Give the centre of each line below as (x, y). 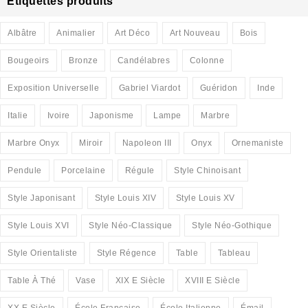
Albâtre (22, 33)
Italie (18, 116)
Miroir (91, 143)
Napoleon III (147, 143)
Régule (140, 171)
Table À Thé (32, 281)
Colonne (207, 61)
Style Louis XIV (125, 198)
